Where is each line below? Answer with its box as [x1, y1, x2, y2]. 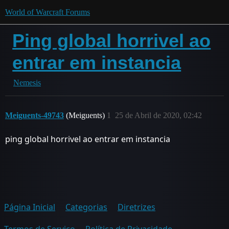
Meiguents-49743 [5, 111, 64, 120]
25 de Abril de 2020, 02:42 [115, 111, 202, 120]
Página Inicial [4, 201, 55, 213]
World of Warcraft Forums [5, 8, 90, 16]
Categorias [65, 201, 107, 213]
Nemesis [13, 78, 41, 87]
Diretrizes [118, 201, 155, 213]
